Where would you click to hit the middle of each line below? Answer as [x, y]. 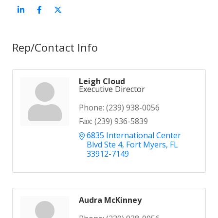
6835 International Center [134, 136]
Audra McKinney [110, 200]
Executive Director [112, 89]
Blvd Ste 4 [104, 145]
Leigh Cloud [102, 82]
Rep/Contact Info [55, 47]
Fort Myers [146, 145]
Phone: [91, 108]
